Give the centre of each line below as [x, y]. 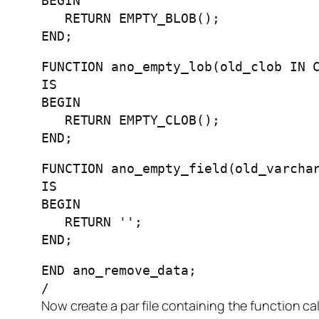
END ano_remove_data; [119, 271]
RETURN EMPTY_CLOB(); [131, 120]
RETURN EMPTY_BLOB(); [131, 19]
